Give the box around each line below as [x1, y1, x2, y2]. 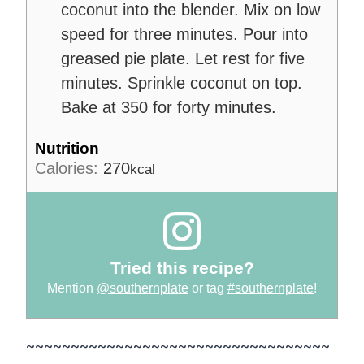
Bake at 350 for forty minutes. [61, 98, 276, 117]
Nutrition [35, 139, 99, 158]
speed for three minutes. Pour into [61, 25, 308, 44]
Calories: [35, 159, 103, 178]
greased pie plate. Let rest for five [61, 50, 305, 68]
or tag [188, 279, 227, 295]
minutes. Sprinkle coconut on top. [61, 74, 302, 93]
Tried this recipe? [110, 258, 254, 277]
